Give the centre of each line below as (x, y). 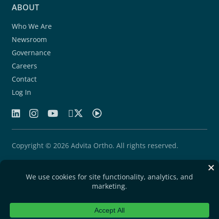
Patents (24, 169)
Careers (24, 66)
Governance (31, 52)
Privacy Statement (41, 201)
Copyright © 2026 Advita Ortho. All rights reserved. (95, 145)
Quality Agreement (43, 185)
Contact (24, 79)
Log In (22, 92)
